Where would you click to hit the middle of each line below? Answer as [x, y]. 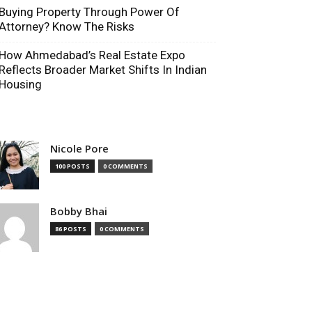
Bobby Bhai [79, 211]
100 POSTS [72, 166]
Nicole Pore [79, 148]
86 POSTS [71, 229]
